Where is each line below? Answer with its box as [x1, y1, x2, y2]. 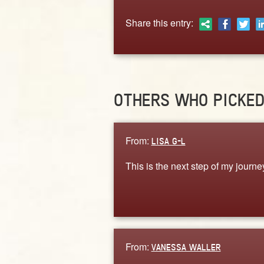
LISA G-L [151, 135, 186, 147]
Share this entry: [125, 15, 193, 29]
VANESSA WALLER [151, 241, 221, 253]
